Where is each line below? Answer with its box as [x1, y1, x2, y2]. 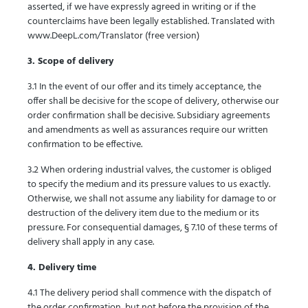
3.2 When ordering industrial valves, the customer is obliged [27, 162, 272, 178]
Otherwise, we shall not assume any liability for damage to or [27, 191, 276, 207]
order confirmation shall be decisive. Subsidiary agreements [27, 108, 270, 124]
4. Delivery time [27, 260, 96, 276]
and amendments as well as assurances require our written [27, 122, 268, 138]
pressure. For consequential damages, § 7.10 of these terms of [27, 220, 278, 236]
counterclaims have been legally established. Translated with [27, 14, 275, 30]
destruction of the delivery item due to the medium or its [27, 206, 259, 221]
